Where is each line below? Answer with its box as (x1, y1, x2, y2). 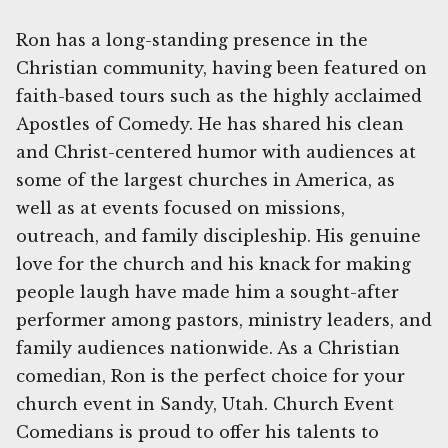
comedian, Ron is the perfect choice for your (16, 366, 405, 387)
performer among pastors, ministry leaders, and (16, 310, 432, 331)
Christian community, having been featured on (16, 58, 427, 79)
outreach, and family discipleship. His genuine (16, 226, 421, 247)
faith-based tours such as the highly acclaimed (16, 86, 422, 107)
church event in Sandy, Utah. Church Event (16, 394, 394, 415)
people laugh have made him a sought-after (16, 282, 399, 303)
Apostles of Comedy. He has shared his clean (16, 114, 404, 135)
